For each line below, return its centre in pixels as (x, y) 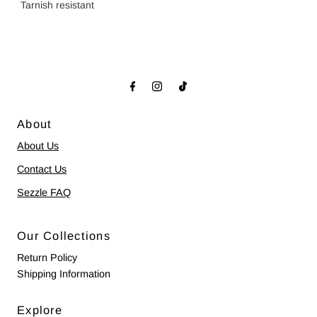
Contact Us (42, 169)
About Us (38, 146)
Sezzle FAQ (44, 193)
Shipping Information (64, 274)
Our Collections (64, 236)
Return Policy (47, 258)
